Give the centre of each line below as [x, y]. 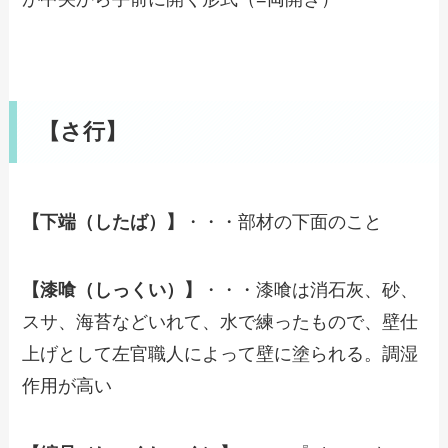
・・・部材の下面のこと [283, 222]
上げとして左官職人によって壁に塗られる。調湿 [220, 353]
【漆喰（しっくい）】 [112, 289]
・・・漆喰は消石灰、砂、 [310, 289]
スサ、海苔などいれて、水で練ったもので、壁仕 [220, 321]
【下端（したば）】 [103, 222]
